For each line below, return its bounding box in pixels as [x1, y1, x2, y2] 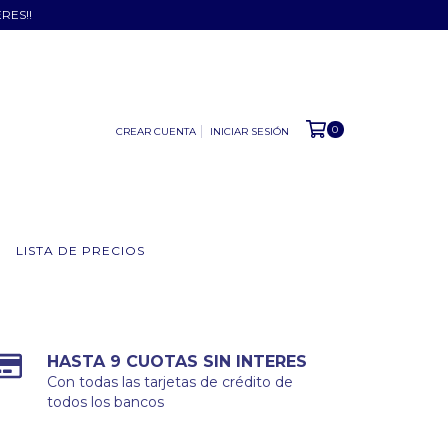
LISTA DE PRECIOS [15, 243, 145, 258]
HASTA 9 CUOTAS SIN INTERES [47, 352, 308, 371]
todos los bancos [47, 393, 165, 411]
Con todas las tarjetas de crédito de [47, 373, 294, 391]
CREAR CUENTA [115, 124, 196, 138]
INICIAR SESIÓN [209, 124, 289, 138]
